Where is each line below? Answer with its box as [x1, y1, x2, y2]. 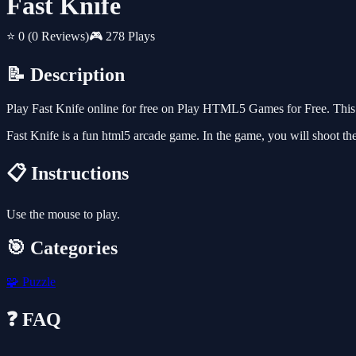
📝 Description [6, 64, 125, 86]
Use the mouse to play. [6, 207, 120, 222]
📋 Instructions [6, 163, 129, 184]
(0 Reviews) [28, 29, 89, 44]
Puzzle [19, 274, 56, 288]
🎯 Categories [6, 237, 118, 258]
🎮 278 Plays [89, 29, 155, 44]
